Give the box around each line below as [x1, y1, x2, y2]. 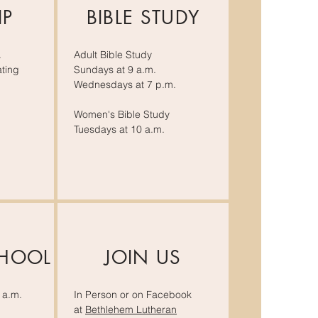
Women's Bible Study [74, 108, 170, 121]
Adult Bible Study [74, 48, 152, 61]
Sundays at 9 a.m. [74, 63, 156, 76]
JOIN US [104, 246, 182, 270]
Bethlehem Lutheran [85, 303, 177, 316]
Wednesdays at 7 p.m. [74, 78, 176, 91]
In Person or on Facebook [74, 288, 192, 301]
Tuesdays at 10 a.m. [74, 123, 165, 136]
